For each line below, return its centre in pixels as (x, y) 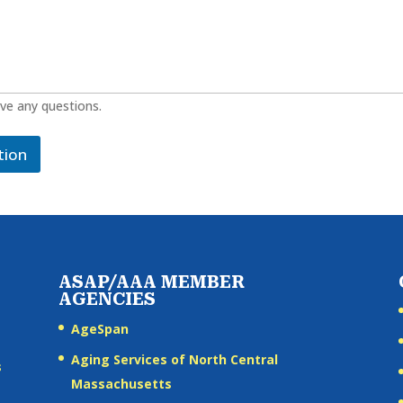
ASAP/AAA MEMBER (151, 282)
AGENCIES (107, 299)
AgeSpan (99, 328)
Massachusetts (121, 383)
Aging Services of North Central (174, 359)
